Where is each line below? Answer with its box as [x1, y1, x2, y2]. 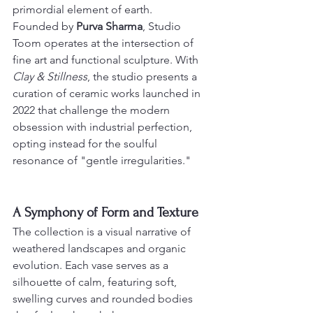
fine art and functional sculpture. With [13, 53, 201, 67]
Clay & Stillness [13, 70, 87, 84]
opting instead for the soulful [13, 137, 160, 151]
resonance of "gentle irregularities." [13, 154, 191, 168]
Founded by [13, 20, 76, 34]
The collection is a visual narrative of [13, 225, 194, 239]
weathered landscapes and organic [13, 242, 189, 256]
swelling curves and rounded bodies [13, 292, 196, 306]
